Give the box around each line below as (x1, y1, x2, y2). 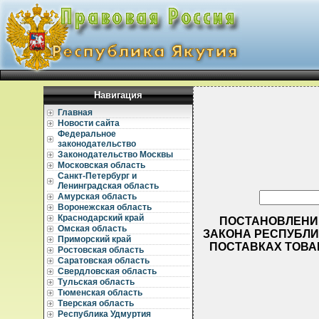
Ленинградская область (58, 181, 159, 191)
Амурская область (58, 192, 137, 202)
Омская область (58, 224, 127, 234)
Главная (58, 108, 93, 117)
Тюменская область (58, 288, 142, 298)
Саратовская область (58, 256, 150, 266)
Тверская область (58, 298, 134, 308)
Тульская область (58, 277, 135, 287)
